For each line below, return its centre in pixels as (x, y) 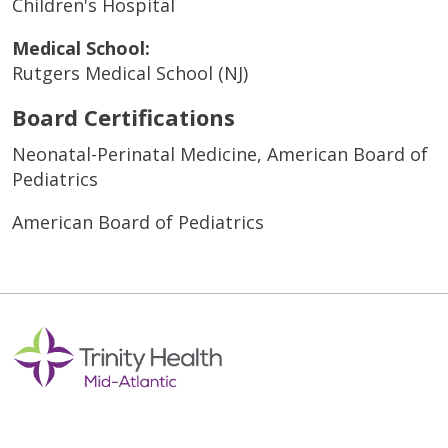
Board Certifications (123, 116)
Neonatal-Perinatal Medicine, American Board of (220, 153)
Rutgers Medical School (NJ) (130, 72)
